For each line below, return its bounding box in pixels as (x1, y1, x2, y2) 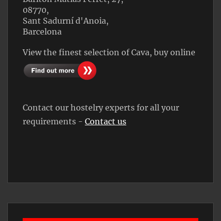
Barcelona (23, 26, 62, 37)
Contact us (85, 116, 126, 126)
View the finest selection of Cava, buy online (23, 47, 195, 57)
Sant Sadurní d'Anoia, (23, 15, 109, 26)
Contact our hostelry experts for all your (23, 102, 179, 112)
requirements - (23, 116, 85, 126)
